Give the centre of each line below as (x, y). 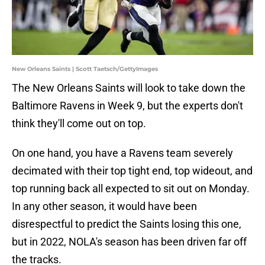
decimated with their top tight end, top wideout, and (132, 171)
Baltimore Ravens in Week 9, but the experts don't (127, 106)
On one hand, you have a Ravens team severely (122, 153)
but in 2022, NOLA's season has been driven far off (129, 242)
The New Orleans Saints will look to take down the (129, 88)
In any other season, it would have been (104, 206)
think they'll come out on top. (79, 124)
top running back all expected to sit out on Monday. (131, 189)
